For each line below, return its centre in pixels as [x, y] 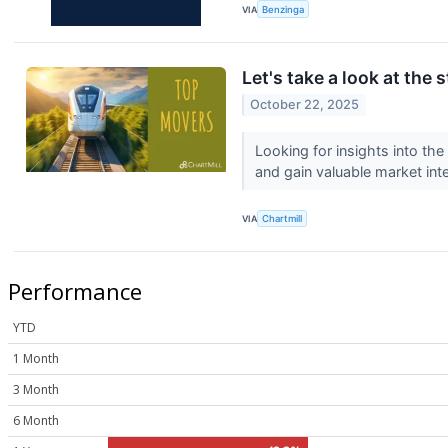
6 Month [36, 421]
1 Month [36, 359]
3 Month [36, 390]
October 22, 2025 [305, 105]
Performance [75, 291]
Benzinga [283, 9]
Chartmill [282, 218]
